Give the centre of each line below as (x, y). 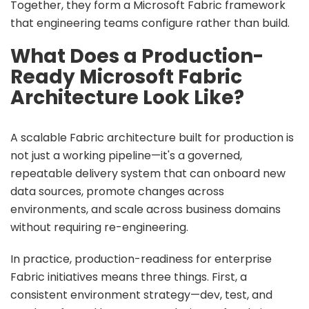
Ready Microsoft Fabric (126, 77)
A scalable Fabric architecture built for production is (152, 137)
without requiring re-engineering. (99, 227)
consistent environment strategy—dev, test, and (141, 295)
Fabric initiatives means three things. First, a (129, 277)
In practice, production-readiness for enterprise (141, 259)
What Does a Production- (137, 56)
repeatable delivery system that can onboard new (148, 173)
